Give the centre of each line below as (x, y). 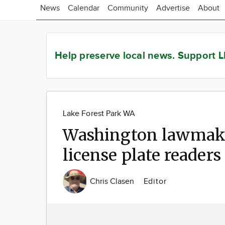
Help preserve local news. (116, 55)
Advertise (173, 8)
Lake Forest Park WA (99, 114)
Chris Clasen (113, 181)
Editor (155, 181)
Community (128, 8)
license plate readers (142, 155)
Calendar (84, 8)
